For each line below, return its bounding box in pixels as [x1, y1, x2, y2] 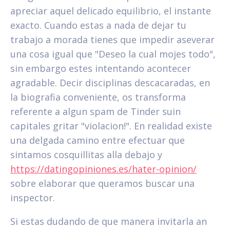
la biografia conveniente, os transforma [10, 90, 186, 103]
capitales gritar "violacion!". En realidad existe [10, 119, 212, 132]
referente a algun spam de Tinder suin [10, 105, 181, 118]
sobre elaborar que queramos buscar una [10, 177, 195, 189]
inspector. [10, 191, 55, 204]
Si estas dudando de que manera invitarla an [10, 215, 207, 227]
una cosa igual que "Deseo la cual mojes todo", [10, 47, 216, 60]
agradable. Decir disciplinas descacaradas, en [10, 76, 210, 89]
